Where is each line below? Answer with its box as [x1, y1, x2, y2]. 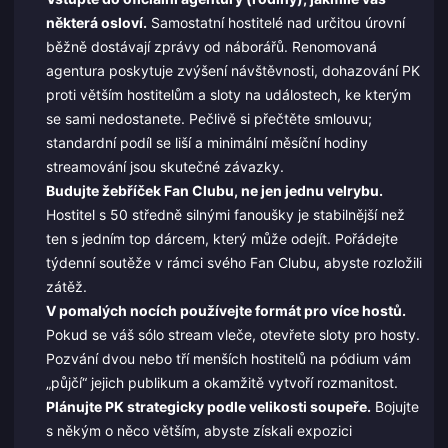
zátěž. [45, 277, 87, 295]
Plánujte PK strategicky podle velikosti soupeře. [45, 397, 371, 415]
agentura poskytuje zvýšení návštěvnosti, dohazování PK [45, 61, 420, 79]
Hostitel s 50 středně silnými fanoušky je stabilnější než [45, 205, 405, 223]
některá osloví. [45, 13, 147, 31]
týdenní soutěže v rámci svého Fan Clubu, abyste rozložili [45, 253, 422, 271]
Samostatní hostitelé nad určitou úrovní [146, 13, 405, 31]
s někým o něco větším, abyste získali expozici [45, 421, 352, 439]
